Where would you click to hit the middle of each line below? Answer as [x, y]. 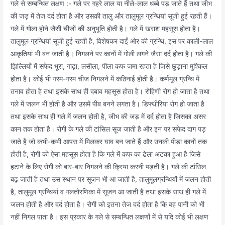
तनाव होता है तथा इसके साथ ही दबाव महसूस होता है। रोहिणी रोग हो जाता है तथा [110, 92]
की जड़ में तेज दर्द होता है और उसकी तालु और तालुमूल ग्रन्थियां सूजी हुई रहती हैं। [111, 16]
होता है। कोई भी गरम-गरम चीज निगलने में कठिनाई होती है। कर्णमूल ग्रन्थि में [105, 79]
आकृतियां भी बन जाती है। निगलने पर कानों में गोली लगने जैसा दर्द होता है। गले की [111, 54]
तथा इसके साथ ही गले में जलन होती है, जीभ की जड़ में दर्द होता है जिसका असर [108, 117]
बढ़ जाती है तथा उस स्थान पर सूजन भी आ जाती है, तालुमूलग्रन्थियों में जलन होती [111, 180]
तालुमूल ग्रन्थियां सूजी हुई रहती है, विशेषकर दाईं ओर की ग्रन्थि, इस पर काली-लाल [112, 41]
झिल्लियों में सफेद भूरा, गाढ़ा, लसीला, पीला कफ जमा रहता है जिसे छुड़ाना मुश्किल [109, 67]
